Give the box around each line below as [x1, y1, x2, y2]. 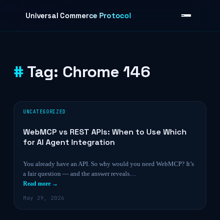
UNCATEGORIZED [23, 109, 66, 115]
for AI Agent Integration [23, 137, 115, 147]
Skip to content [4, 4, 51, 12]
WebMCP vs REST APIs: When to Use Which [23, 127, 187, 137]
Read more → [23, 180, 58, 187]
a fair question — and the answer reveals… [23, 170, 136, 177]
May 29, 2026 [23, 194, 64, 201]
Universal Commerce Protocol [26, 11, 131, 20]
